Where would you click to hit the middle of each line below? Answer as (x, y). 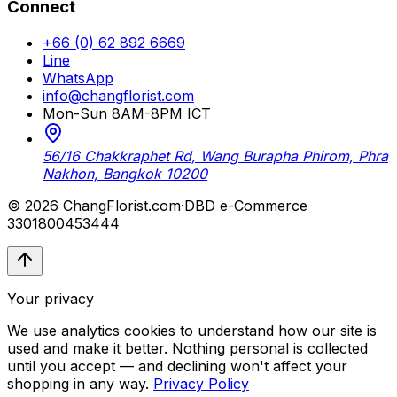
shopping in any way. (78, 383)
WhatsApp (78, 78)
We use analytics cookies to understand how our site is (192, 330)
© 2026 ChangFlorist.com (94, 205)
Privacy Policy (201, 383)
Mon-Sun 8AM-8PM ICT (127, 113)
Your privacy (51, 298)
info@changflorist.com (118, 95)
